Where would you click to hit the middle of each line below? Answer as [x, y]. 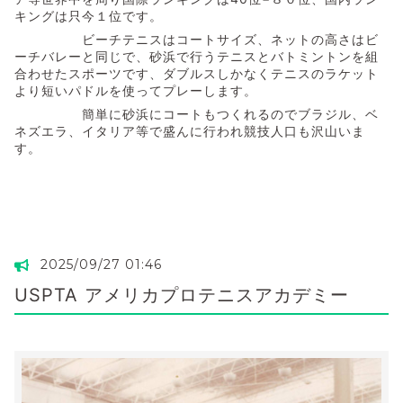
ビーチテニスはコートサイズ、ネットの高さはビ [197, 39]
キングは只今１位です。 [89, 15]
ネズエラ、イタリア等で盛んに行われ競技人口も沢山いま [190, 130]
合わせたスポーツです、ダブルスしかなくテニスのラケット [197, 73]
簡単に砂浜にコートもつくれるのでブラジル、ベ [197, 113]
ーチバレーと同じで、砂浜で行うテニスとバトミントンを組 [197, 56]
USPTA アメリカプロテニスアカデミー [182, 295]
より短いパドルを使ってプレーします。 [136, 90]
